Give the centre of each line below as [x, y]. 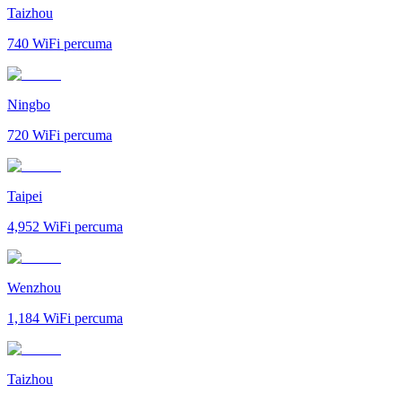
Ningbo [29, 104]
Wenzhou [34, 287]
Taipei [25, 196]
